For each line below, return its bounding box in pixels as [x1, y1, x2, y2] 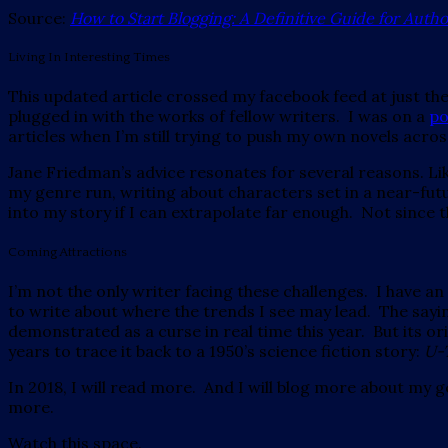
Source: [8, 8, 70, 29]
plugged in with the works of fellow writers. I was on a [8, 106, 429, 127]
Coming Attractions [8, 244, 127, 259]
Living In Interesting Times [8, 50, 170, 65]
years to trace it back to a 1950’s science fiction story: [8, 340, 424, 361]
